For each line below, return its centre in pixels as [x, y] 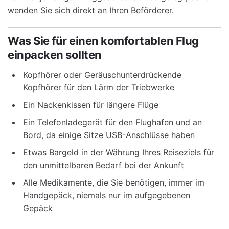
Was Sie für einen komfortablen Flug [103, 41]
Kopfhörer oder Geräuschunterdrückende [102, 74]
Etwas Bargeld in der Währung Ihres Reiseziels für [119, 152]
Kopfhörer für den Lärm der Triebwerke [99, 87]
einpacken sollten [55, 54]
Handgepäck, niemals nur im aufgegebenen [107, 195]
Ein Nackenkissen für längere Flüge [91, 105]
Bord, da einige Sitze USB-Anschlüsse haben [109, 135]
